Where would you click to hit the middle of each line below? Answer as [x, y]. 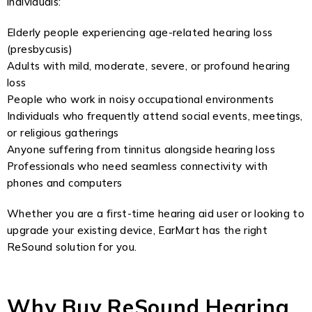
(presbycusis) [40, 49]
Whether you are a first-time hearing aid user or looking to [156, 213]
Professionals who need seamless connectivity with [138, 166]
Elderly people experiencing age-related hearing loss [140, 32]
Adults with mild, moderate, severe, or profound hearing [149, 66]
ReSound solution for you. [72, 247]
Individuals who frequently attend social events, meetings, [155, 116]
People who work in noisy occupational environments [141, 99]
